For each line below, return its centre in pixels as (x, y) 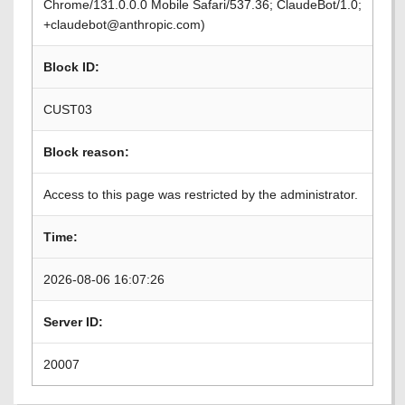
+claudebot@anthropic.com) (124, 24)
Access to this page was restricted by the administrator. (201, 194)
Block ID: (71, 67)
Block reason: (86, 152)
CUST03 (68, 109)
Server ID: (73, 322)
